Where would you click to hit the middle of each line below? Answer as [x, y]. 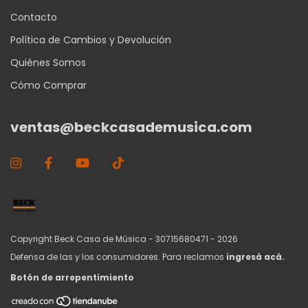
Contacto [34, 17]
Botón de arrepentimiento [72, 277]
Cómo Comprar [48, 85]
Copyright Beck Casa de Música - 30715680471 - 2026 [124, 239]
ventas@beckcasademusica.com [131, 127]
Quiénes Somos [48, 62]
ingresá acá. [255, 256]
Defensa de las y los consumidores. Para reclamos [117, 256]
